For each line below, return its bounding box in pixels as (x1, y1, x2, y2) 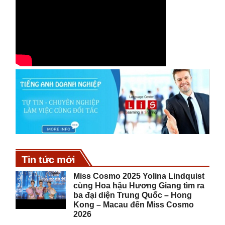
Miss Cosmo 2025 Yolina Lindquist (73, 171, 205, 180)
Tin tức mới (22, 154, 75, 165)
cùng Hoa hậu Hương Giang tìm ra (73, 181, 205, 190)
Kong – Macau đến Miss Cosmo (73, 200, 194, 209)
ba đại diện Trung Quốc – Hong (73, 190, 192, 199)
